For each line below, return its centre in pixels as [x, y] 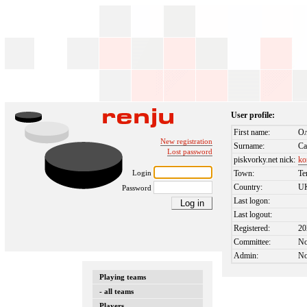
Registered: [252, 229]
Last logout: [253, 215]
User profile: [253, 115]
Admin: [246, 256]
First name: [252, 133]
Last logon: [252, 201]
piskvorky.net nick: [265, 160]
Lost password [190, 151]
